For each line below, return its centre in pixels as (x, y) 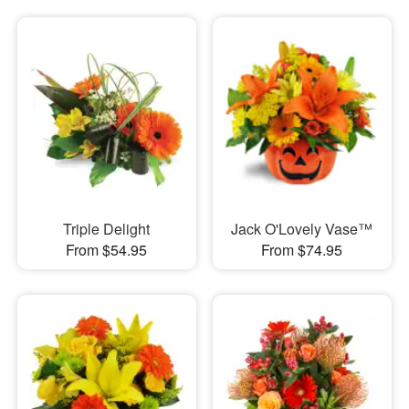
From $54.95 (107, 249)
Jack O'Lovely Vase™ (302, 228)
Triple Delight (107, 228)
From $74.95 (302, 249)
